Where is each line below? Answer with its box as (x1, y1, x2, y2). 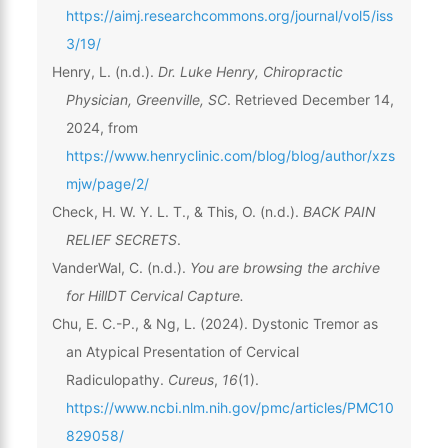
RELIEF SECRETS (65, 230, 177, 248)
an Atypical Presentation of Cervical (65, 342, 299, 360)
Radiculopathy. (65, 370, 168, 388)
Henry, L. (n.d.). (51, 62, 158, 80)
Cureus (167, 370, 214, 388)
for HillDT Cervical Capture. (65, 286, 244, 304)
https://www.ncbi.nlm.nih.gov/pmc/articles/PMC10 (65, 398, 394, 416)
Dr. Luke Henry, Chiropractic (157, 62, 343, 80)
